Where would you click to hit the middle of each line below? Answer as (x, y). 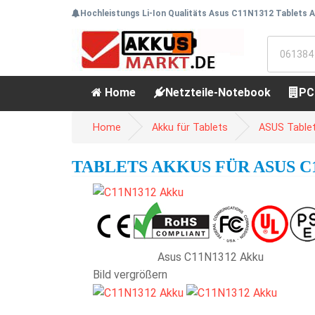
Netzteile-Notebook (218, 92)
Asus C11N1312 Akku (211, 257)
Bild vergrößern (130, 275)
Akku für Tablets (190, 128)
